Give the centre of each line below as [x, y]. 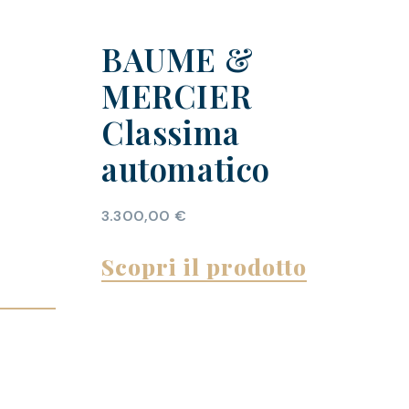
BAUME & [177, 59]
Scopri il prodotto [204, 267]
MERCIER [176, 96]
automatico [185, 169]
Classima [170, 132]
